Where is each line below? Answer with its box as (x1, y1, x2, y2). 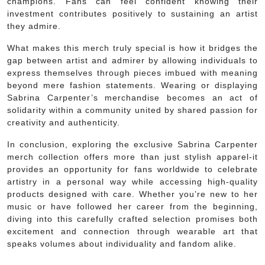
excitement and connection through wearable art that (7, 226, 258, 236)
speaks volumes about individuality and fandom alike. (7, 238, 237, 248)
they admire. (7, 21, 61, 31)
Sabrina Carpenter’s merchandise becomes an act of (7, 92, 258, 102)
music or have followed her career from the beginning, (7, 201, 258, 211)
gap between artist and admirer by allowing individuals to (7, 55, 258, 65)
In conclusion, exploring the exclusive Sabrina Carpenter (7, 139, 258, 149)
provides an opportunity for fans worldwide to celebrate (7, 164, 258, 174)
